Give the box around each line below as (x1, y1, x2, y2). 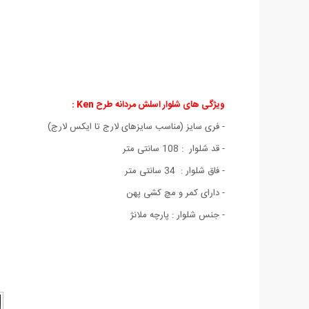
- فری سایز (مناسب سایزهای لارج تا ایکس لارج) (48, 119, 225, 134)
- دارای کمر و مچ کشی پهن (126, 185, 225, 201)
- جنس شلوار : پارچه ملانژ (130, 207, 225, 223)
